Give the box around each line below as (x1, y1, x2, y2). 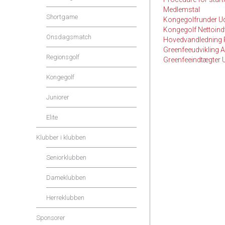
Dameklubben (46, 174, 86, 181)
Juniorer (46, 93, 69, 101)
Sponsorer (36, 214, 65, 221)
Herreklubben (46, 194, 84, 201)
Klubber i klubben (36, 134, 86, 141)
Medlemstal (163, 6, 200, 14)
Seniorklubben (46, 154, 86, 161)
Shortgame (46, 13, 78, 21)
